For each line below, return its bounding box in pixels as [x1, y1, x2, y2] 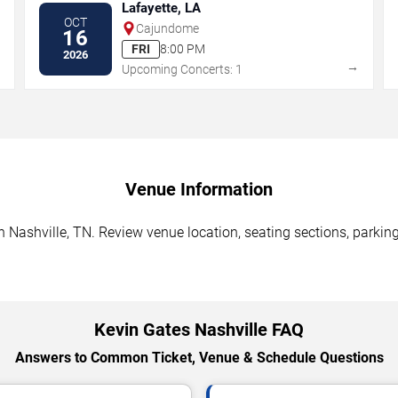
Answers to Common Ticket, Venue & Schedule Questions [14, 348, 384, 366]
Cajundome [136, 20, 200, 36]
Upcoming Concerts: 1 [122, 61, 243, 76]
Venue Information [125, 178, 273, 200]
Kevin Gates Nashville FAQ [94, 318, 304, 340]
